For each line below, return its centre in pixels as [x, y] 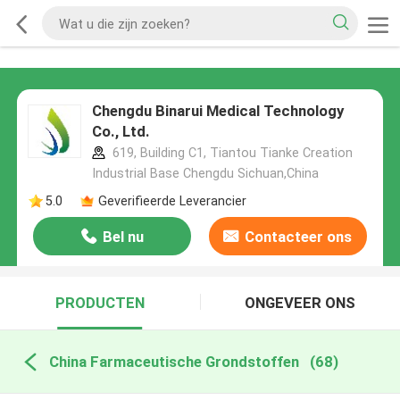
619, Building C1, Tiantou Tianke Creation [230, 153]
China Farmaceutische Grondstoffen [174, 361]
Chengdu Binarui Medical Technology [217, 111]
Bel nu [123, 237]
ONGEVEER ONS [300, 303]
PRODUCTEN [100, 303]
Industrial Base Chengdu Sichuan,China [205, 174]
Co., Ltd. [121, 132]
